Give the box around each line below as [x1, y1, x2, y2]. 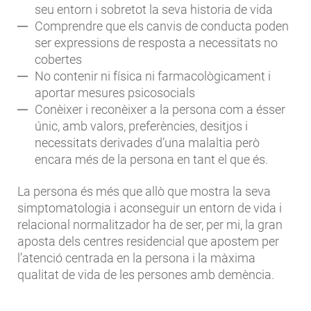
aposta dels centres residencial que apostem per [17, 234, 279, 249]
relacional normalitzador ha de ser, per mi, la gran [17, 217, 283, 233]
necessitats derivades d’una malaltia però [35, 135, 260, 151]
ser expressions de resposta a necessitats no [35, 35, 278, 51]
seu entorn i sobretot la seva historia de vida [35, 2, 273, 17]
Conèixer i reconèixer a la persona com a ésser [35, 102, 285, 117]
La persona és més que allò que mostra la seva [17, 184, 271, 199]
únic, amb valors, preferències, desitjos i [35, 119, 248, 134]
